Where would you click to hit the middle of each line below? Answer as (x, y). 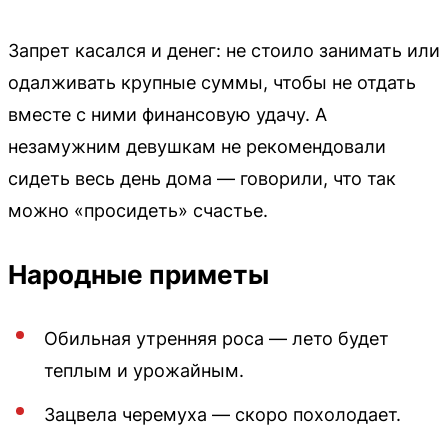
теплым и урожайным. (144, 370)
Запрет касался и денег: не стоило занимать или (224, 50)
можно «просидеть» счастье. (138, 210)
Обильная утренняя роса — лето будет (216, 338)
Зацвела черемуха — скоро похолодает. (222, 414)
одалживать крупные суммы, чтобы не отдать (212, 82)
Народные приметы (138, 274)
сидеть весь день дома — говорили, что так (202, 178)
